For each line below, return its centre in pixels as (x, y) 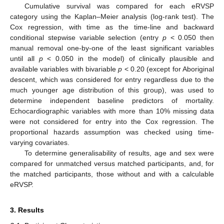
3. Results (27, 210)
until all (24, 59)
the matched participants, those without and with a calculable (112, 174)
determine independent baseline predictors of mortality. (112, 101)
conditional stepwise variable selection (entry (86, 38)
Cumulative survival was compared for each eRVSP (119, 6)
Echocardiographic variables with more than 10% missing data (112, 111)
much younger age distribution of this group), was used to (112, 90)
